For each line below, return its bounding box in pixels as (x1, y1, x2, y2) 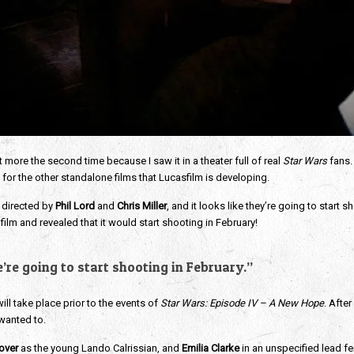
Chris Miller (116, 200, 167, 212)
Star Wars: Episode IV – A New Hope (160, 297, 324, 309)
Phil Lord (55, 200, 97, 212)
